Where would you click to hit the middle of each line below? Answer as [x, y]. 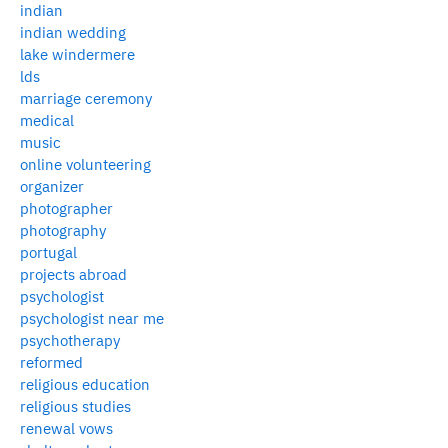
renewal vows [66, 428]
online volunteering [85, 164]
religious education [85, 384]
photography [63, 230]
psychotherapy [70, 340]
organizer [52, 186]
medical [47, 120]
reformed [51, 362]
